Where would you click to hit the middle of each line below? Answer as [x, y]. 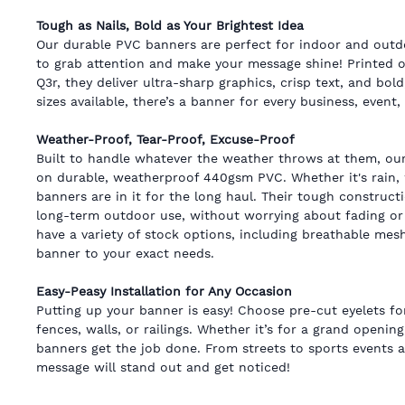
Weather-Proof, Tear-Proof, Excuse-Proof [165, 139]
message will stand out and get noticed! [163, 367]
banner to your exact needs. [125, 253]
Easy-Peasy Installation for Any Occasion [164, 291]
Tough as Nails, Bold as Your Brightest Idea [170, 25]
